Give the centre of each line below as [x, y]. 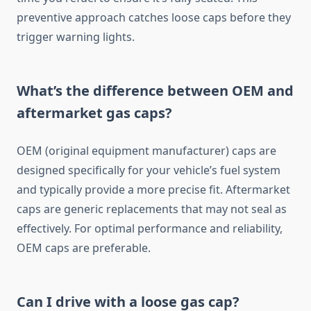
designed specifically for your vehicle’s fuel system [149, 170]
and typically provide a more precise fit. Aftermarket [153, 190]
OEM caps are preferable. [84, 248]
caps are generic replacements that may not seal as [152, 209]
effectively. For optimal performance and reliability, [150, 229]
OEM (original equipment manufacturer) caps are [146, 151]
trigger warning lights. [76, 37]
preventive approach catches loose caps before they [154, 18]
